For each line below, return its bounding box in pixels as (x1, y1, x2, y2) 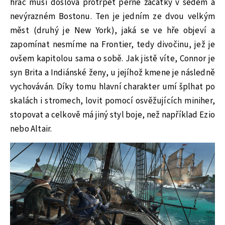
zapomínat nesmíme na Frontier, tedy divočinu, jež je (10, 38, 215, 51)
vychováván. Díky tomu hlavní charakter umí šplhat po (10, 80, 215, 93)
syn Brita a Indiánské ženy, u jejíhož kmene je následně (10, 66, 215, 79)
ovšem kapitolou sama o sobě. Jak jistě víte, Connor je (10, 52, 215, 65)
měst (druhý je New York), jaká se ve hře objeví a (10, 24, 215, 37)
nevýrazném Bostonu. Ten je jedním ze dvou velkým (10, 10, 215, 23)
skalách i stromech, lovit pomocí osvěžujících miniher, (10, 94, 215, 107)
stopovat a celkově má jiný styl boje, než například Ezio (10, 108, 215, 121)
